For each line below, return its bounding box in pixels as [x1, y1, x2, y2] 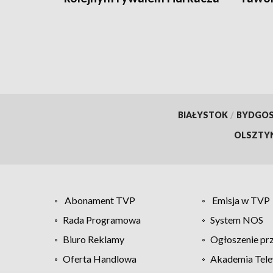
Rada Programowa [63, 213, 141, 225]
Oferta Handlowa [63, 252, 136, 264]
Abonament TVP [65, 194, 135, 206]
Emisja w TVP [211, 194, 270, 206]
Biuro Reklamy [63, 233, 124, 245]
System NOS [210, 213, 263, 225]
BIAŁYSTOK [177, 109, 228, 120]
